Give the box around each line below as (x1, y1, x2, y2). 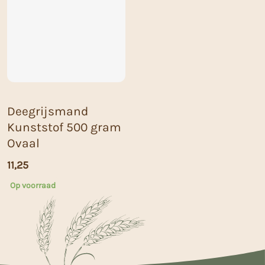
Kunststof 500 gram (7, 120, 121, 135)
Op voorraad (10, 180, 56, 191)
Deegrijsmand (7, 104, 88, 119)
